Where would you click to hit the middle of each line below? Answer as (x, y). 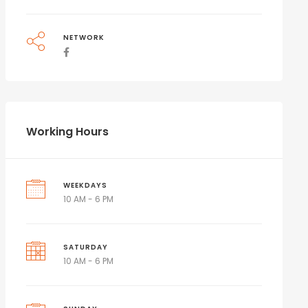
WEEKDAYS (86, 185)
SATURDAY (86, 247)
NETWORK (84, 37)
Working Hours (67, 132)
